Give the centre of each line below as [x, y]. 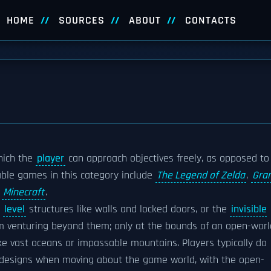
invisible [249, 209]
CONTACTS [211, 21]
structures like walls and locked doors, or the [128, 209]
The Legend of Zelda [201, 175]
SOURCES [81, 21]
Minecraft [24, 192]
